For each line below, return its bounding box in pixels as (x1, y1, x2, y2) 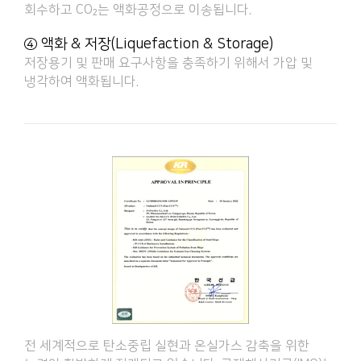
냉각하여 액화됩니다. (24, 73, 139, 89)
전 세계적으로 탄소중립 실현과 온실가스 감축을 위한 (24, 338, 309, 353)
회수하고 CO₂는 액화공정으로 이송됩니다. (24, 2, 251, 17)
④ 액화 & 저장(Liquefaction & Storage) (24, 35, 273, 52)
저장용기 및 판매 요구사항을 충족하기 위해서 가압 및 (24, 55, 313, 70)
